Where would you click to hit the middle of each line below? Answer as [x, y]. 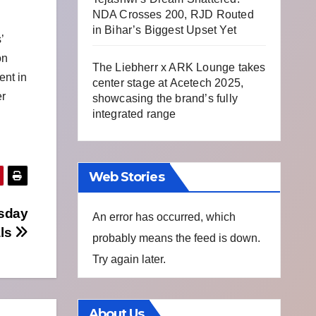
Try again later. [129, 259]
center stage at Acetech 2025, [168, 83]
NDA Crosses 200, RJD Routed [173, 14]
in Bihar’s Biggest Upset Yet [164, 30]
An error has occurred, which [164, 217]
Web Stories [126, 177]
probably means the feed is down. [176, 238]
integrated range [134, 114]
